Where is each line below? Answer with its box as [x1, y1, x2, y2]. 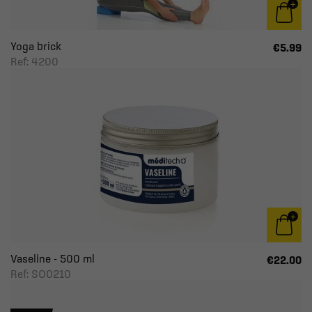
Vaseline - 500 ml [10, 252, 95, 265]
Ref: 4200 [10, 55, 58, 68]
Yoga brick [10, 40, 61, 52]
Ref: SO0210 [10, 267, 71, 280]
